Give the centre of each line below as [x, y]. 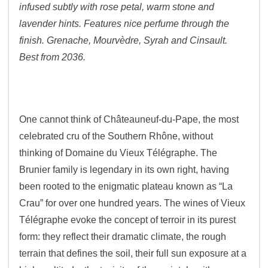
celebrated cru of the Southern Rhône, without [116, 136]
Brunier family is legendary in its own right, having [124, 170]
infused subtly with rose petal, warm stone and [117, 7]
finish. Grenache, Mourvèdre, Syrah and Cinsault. [124, 41]
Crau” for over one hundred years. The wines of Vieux [133, 203]
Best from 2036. [53, 57]
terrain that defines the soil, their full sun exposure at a [133, 254]
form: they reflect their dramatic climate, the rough [123, 237]
